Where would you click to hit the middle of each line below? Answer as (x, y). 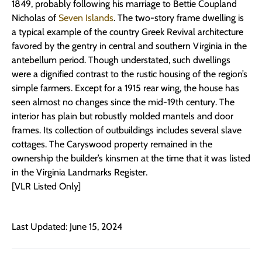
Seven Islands (86, 18)
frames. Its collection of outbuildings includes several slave (127, 130)
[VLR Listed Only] (46, 187)
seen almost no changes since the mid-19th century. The (123, 102)
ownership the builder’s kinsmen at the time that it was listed (131, 158)
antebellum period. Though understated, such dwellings (121, 60)
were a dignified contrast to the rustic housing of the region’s (130, 74)
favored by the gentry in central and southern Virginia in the (129, 46)
